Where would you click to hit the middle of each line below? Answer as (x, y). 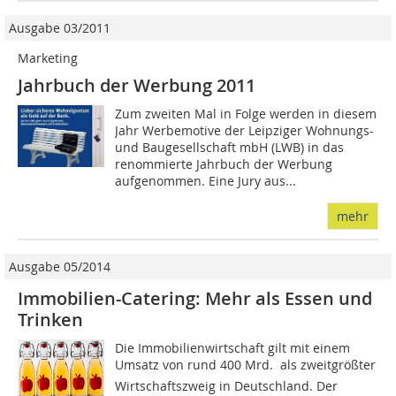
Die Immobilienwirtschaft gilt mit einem (233, 348)
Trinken (50, 320)
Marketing (48, 58)
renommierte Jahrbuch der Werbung (224, 164)
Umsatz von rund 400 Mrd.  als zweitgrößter (246, 365)
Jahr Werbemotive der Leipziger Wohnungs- (245, 131)
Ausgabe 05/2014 (60, 267)
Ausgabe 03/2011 (60, 28)
